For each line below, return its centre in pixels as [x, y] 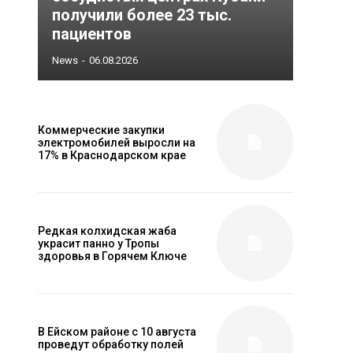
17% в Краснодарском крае [112, 155]
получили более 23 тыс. [142, 15]
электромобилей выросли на [117, 142]
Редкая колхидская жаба [107, 230]
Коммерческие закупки [101, 130]
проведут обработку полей [111, 344]
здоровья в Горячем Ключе [112, 256]
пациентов [92, 34]
